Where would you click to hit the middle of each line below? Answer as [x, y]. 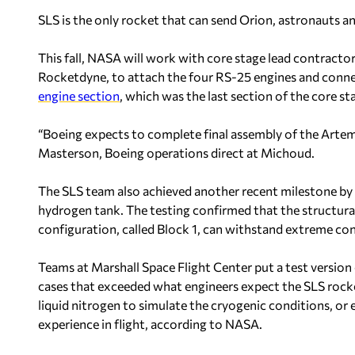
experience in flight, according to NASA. [150, 324]
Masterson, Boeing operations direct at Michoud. [176, 153]
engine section [79, 95]
